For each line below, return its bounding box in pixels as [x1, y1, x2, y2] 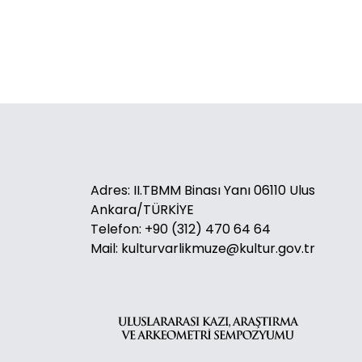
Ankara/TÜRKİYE [90, 200, 194, 219]
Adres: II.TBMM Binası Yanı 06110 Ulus [90, 181, 315, 200]
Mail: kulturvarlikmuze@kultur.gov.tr [90, 239, 315, 258]
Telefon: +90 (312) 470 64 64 [90, 220, 271, 238]
